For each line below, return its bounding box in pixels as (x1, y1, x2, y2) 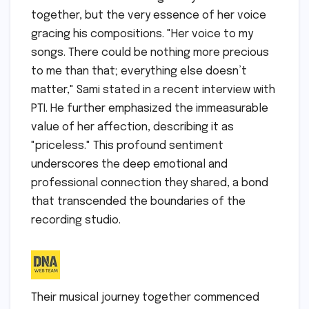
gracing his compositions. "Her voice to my (31, 28, 253, 40)
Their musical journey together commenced (31, 291, 259, 303)
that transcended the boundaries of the (31, 195, 246, 208)
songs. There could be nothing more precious (31, 46, 269, 59)
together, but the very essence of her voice (31, 9, 266, 21)
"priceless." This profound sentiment (31, 139, 223, 152)
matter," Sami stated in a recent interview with (31, 83, 275, 96)
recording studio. (31, 214, 121, 226)
